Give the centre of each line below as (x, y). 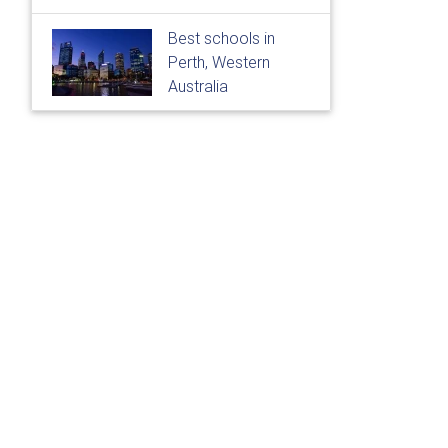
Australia (198, 86)
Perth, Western (219, 62)
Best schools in (221, 38)
